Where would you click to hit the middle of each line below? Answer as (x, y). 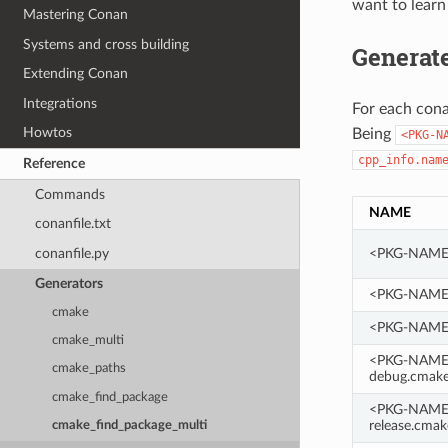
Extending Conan (76, 74)
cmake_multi (88, 341)
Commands (69, 194)
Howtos (48, 133)
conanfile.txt (72, 224)
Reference (54, 163)
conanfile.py (71, 253)
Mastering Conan (76, 14)
